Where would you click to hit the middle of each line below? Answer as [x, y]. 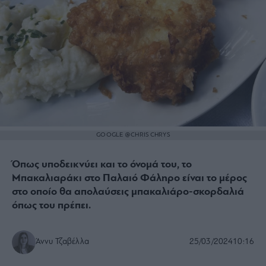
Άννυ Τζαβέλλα [62, 242]
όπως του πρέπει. [51, 206]
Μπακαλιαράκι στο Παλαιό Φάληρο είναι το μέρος [129, 179]
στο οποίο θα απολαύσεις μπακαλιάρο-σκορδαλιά [128, 192]
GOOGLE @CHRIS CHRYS [133, 135]
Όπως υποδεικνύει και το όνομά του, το [102, 165]
